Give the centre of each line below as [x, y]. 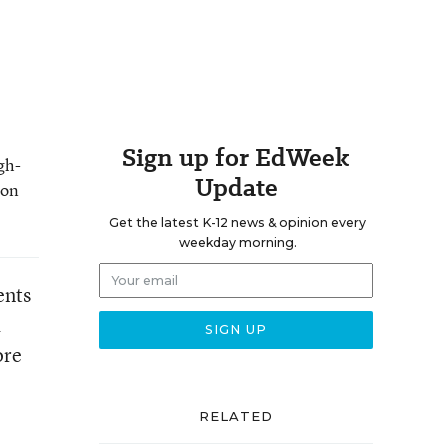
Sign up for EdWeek [236, 157]
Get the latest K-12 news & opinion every [237, 222]
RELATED [236, 416]
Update [236, 187]
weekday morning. [237, 242]
